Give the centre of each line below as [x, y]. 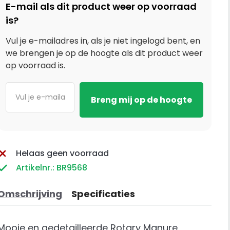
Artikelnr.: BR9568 [52, 168]
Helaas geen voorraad [63, 154]
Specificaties [103, 194]
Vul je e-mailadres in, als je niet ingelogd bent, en [103, 41]
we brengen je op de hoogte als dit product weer [104, 53]
